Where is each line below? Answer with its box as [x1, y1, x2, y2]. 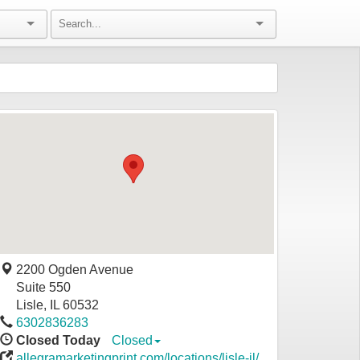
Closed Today [16, 333, 104, 347]
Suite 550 [13, 280, 71, 294]
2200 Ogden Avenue [13, 263, 133, 276]
